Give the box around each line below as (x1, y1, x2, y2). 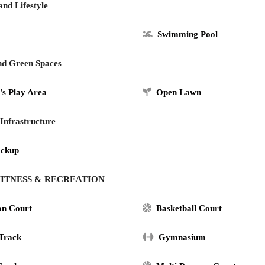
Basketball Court (156, 203, 222, 214)
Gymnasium (158, 232, 206, 243)
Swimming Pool (157, 30, 218, 40)
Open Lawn (156, 88, 201, 98)
